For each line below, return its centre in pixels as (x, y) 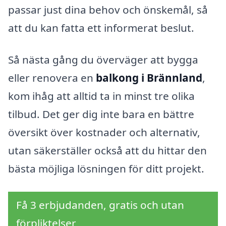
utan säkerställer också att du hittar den (107, 151)
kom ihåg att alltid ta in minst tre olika (101, 96)
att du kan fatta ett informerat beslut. (101, 27)
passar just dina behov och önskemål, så (108, 9)
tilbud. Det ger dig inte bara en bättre (101, 114)
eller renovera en (52, 78)
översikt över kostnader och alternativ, (104, 132)
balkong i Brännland (149, 78)
